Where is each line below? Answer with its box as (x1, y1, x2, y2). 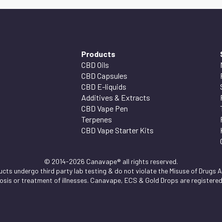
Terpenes (81, 114, 112, 124)
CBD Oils (81, 59, 109, 69)
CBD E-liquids (81, 81, 126, 91)
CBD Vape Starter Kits (81, 125, 154, 135)
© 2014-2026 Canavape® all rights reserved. (44, 157, 178, 166)
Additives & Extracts (81, 92, 150, 102)
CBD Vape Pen (81, 103, 128, 113)
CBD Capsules (81, 70, 127, 80)
